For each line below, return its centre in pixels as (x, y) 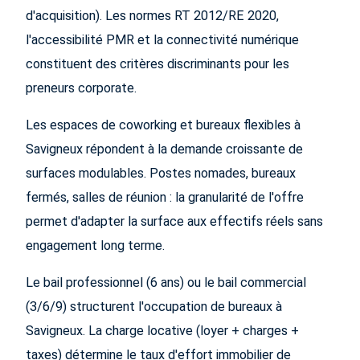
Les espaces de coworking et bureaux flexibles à (163, 125)
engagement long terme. (95, 246)
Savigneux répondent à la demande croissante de (164, 149)
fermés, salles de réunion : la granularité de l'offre (165, 198)
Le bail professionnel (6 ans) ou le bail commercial (166, 283)
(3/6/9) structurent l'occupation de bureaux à (154, 307)
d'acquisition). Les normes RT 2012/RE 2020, (152, 16)
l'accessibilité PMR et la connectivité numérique (162, 40)
